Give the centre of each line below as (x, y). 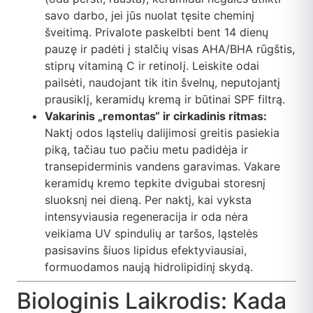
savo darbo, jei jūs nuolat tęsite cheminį (150, 16)
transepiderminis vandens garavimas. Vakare (162, 167)
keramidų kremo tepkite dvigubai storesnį (155, 183)
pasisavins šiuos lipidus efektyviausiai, (146, 250)
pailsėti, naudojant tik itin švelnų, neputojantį (162, 83)
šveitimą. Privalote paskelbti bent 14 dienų (156, 32)
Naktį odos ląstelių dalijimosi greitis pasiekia (162, 133)
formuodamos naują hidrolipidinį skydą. (149, 267)
